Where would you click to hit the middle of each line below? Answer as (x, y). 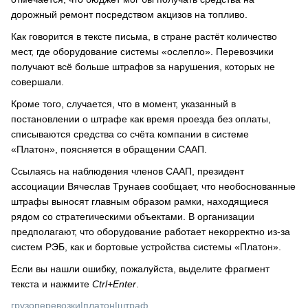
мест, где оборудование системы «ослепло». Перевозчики (142, 52)
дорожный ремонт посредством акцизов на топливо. (129, 14)
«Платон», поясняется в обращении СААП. (109, 149)
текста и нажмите (52, 284)
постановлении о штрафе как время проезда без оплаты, (141, 119)
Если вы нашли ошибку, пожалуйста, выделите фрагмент (140, 269)
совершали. (37, 82)
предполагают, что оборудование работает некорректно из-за (151, 232)
